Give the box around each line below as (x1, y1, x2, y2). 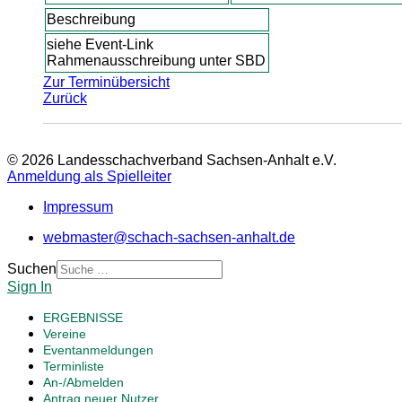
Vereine (43, 327, 86, 341)
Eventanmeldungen (43, 343, 153, 357)
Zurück (42, 91, 87, 106)
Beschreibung (47, 12, 136, 27)
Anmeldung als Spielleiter (7, 169, 171, 184)
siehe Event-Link (47, 37, 154, 52)
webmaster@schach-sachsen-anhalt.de (43, 230, 295, 245)
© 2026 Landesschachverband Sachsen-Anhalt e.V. (7, 153, 336, 168)
